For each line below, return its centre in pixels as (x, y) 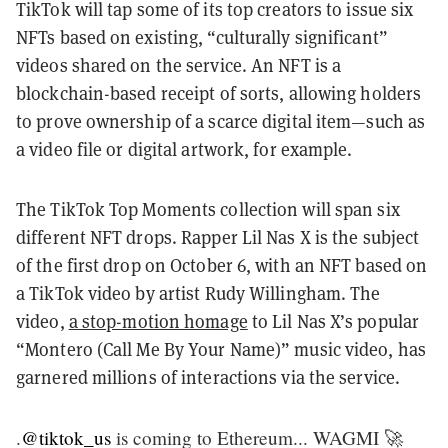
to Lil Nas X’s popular (333, 320)
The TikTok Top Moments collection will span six (208, 208)
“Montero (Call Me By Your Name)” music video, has (221, 348)
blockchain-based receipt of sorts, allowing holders (219, 92)
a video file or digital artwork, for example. (184, 148)
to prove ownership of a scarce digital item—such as (221, 120)
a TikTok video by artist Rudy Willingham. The (198, 292)
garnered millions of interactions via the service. (208, 376)
